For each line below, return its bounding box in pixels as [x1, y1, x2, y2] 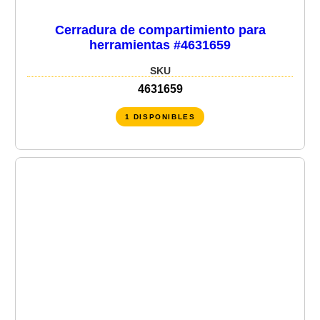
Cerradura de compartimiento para [54, 22, 266, 37]
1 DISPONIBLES [124, 112, 196, 121]
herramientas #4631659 [89, 37, 231, 52]
